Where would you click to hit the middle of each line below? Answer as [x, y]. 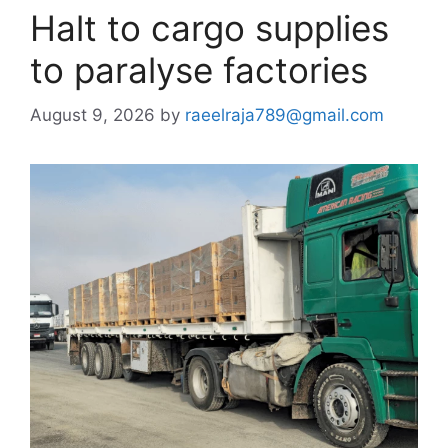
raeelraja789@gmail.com [284, 114]
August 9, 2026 [92, 114]
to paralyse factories [199, 70]
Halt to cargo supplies [209, 28]
